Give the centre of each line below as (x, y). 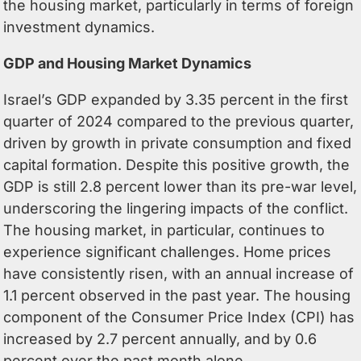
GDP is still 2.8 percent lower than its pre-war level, (180, 186)
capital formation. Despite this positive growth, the (177, 164)
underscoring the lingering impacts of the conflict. (176, 208)
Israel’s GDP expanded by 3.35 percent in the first (176, 99)
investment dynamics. (79, 27)
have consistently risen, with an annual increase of (179, 273)
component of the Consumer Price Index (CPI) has (179, 317)
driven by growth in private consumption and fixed (178, 143)
